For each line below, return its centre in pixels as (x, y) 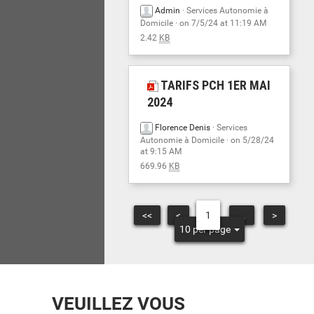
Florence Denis (183, 128)
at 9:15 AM (161, 151)
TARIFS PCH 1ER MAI (215, 85)
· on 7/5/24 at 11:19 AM (220, 23)
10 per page (206, 229)
